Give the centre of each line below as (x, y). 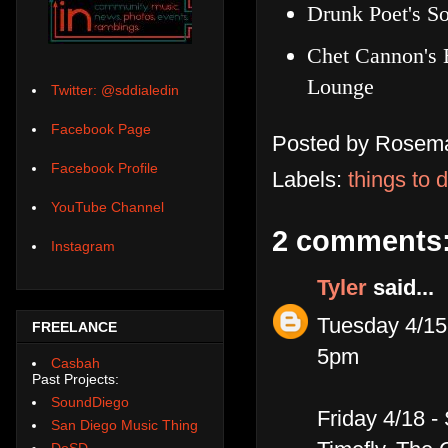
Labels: (310, 179)
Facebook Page (101, 129)
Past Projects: (75, 378)
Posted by (323, 144)
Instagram (83, 246)
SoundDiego (90, 401)
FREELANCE (74, 327)
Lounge (340, 86)
